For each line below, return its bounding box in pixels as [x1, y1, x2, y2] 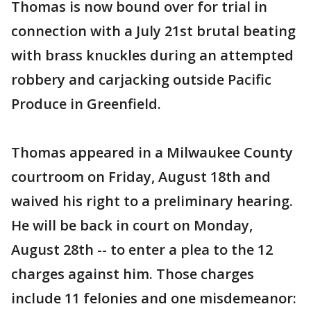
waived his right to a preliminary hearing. [11, 192, 293, 210]
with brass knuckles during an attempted [11, 46, 294, 65]
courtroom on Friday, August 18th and [11, 167, 271, 186]
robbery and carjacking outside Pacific [11, 70, 271, 89]
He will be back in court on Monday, [11, 216, 253, 235]
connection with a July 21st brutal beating [11, 22, 296, 40]
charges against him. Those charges [11, 264, 254, 283]
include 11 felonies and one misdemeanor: [11, 289, 296, 308]
